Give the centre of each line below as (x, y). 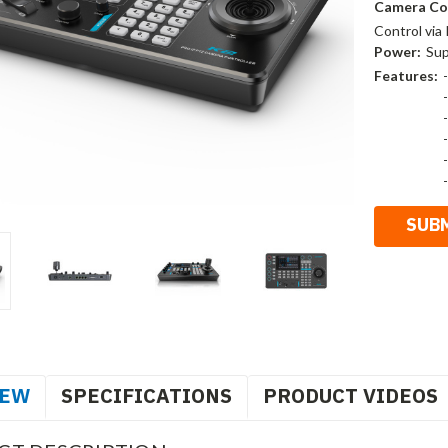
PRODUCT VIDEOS (351, 396)
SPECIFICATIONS (147, 396)
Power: (397, 51)
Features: (405, 75)
